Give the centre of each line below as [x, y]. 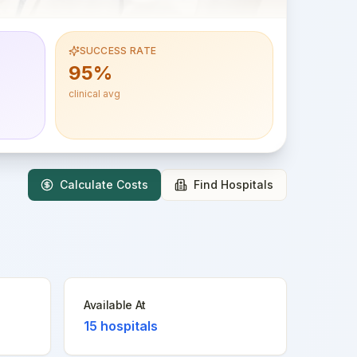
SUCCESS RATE [118, 51]
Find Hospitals [233, 184]
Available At [115, 305]
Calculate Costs [104, 184]
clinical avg [94, 94]
